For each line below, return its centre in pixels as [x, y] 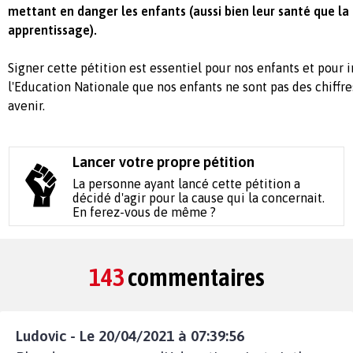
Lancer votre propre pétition [164, 162]
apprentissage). [52, 30]
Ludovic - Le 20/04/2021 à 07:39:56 [130, 335]
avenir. [26, 105]
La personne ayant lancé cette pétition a [187, 183]
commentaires [194, 277]
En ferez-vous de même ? [145, 212]
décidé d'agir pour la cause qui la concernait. [199, 197]
